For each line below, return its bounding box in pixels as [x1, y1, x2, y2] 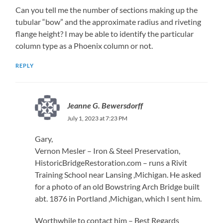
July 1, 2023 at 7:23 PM [67, 114, 127, 122]
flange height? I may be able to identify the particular [15, 28, 194, 38]
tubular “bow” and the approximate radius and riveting [15, 16, 202, 26]
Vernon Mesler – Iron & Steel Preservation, [34, 145, 180, 155]
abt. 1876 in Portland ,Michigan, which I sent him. [34, 193, 202, 203]
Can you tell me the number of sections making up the [15, 4, 198, 14]
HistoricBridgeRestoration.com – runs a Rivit [34, 157, 187, 167]
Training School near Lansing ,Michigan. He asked [34, 169, 201, 179]
